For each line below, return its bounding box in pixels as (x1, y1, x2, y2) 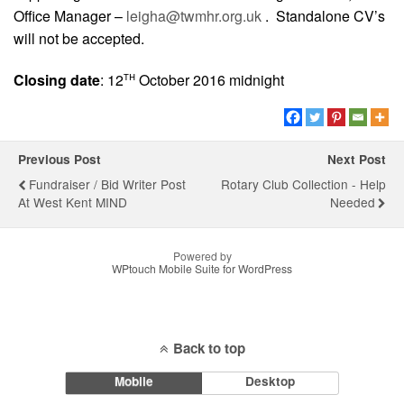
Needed (330, 192, 375, 211)
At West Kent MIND (18, 192, 127, 211)
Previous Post (18, 150, 101, 168)
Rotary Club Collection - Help (221, 174, 386, 193)
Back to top (172, 337, 245, 358)
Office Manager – (14, 5, 126, 27)
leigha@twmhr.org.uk (126, 5, 262, 27)
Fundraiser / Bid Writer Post (29, 174, 186, 193)
